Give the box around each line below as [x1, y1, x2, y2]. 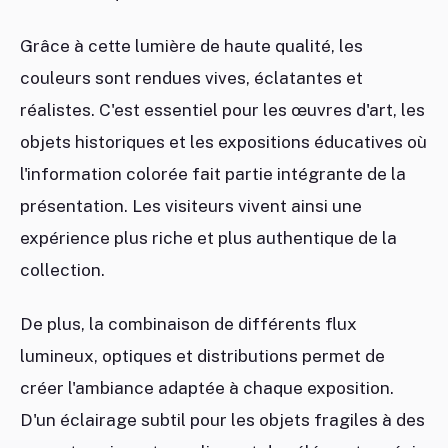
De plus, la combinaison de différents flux [20, 314, 357, 335]
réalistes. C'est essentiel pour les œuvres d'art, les [20, 100, 425, 121]
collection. [20, 260, 105, 281]
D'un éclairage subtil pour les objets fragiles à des [20, 410, 425, 431]
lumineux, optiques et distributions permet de [20, 346, 385, 367]
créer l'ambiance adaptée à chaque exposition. [20, 378, 394, 399]
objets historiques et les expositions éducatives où [20, 132, 427, 153]
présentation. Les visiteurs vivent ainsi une [20, 196, 362, 217]
